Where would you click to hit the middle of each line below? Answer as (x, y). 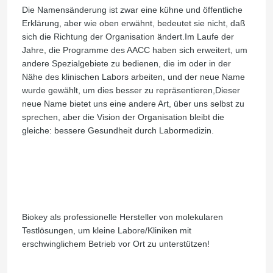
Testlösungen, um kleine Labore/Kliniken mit (106, 230)
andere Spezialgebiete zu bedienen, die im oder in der (126, 64)
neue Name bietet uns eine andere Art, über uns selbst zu (133, 104)
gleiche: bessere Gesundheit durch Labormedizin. (118, 131)
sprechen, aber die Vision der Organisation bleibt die (123, 117)
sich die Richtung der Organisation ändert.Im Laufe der (128, 37)
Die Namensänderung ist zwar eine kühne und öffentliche (132, 10)
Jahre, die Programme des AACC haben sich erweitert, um (134, 50)
